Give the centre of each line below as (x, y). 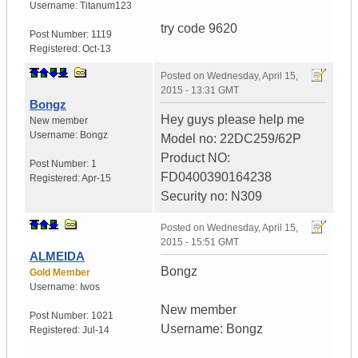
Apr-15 (96, 179)
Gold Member (60, 273)
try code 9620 (199, 29)
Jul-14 (96, 330)
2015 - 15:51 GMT (200, 243)
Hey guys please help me (233, 120)
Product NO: (195, 158)
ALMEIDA (57, 257)
